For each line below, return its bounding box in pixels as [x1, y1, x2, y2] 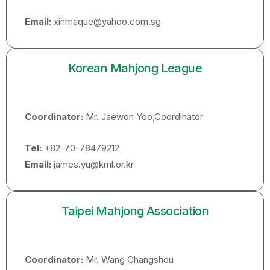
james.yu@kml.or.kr [51, 159, 134, 170]
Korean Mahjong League [67, 61, 202, 75]
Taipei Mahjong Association [61, 204, 209, 218]
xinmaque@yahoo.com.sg [51, 16, 161, 27]
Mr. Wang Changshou [83, 254, 174, 265]
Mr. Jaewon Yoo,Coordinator [83, 111, 203, 122]
